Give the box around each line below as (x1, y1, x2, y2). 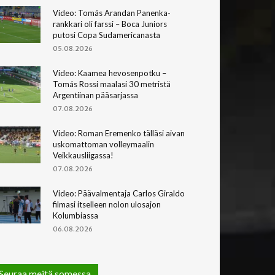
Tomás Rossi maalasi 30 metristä (53, 79, 171, 89)
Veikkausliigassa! (53, 150, 114, 160)
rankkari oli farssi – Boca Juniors (53, 18, 167, 29)
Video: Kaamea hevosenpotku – (53, 68, 166, 78)
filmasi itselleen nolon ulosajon (53, 199, 161, 209)
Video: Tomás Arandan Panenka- (53, 7, 171, 18)
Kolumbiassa (53, 210, 98, 220)
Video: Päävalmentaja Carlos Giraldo (53, 188, 185, 198)
